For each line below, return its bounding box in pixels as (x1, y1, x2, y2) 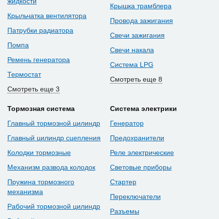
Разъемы (109, 207, 139, 216)
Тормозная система (7, 105, 75, 113)
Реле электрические (109, 149, 174, 157)
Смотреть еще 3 (7, 85, 60, 93)
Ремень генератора (7, 56, 70, 64)
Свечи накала (109, 46, 154, 54)
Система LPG (109, 61, 153, 69)
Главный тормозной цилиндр (7, 119, 100, 128)
